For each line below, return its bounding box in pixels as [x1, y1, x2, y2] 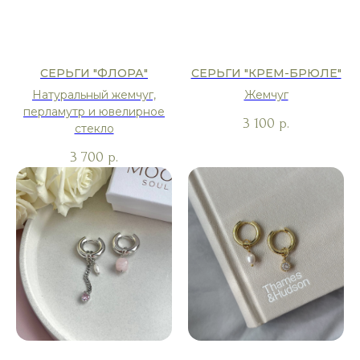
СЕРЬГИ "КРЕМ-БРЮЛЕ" [190, 65, 342, 80]
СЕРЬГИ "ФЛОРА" [40, 65, 148, 80]
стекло [74, 121, 114, 136]
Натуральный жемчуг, [32, 87, 156, 102]
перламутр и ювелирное [23, 104, 165, 119]
